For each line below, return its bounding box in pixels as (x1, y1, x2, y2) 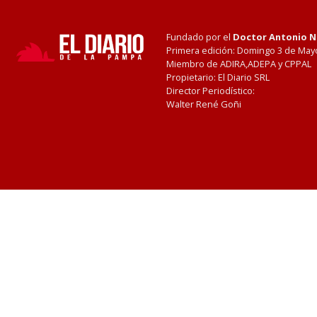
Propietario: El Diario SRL (166, 71, 270, 83)
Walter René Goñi (166, 98, 242, 110)
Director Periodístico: (166, 84, 255, 97)
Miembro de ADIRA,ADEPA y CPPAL (166, 57, 312, 70)
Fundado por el (166, 30, 234, 43)
